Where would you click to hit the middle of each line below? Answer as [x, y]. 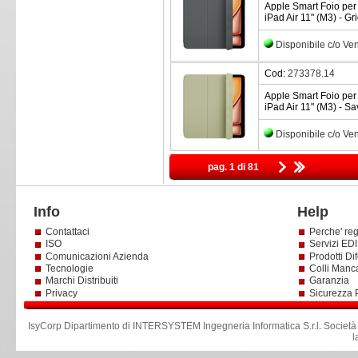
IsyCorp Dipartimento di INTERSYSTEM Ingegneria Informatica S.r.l [174, 326]
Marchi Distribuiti [82, 281]
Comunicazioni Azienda [97, 256]
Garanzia [329, 281]
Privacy [62, 293]
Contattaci [67, 232]
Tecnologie [69, 268]
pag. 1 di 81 [233, 167]
